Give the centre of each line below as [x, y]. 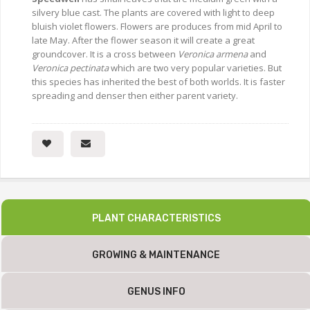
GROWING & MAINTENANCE [156, 255]
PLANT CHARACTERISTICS [156, 218]
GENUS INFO [156, 291]
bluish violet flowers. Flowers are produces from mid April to [157, 26]
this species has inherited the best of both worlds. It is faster [158, 81]
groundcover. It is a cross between [105, 54]
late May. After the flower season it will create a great [143, 40]
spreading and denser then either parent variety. [135, 95]
